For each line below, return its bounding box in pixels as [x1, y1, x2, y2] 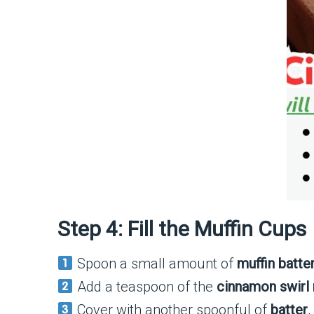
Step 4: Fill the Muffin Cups [57, 217, 306, 241]
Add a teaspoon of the [73, 278, 217, 295]
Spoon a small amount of [73, 255, 237, 272]
